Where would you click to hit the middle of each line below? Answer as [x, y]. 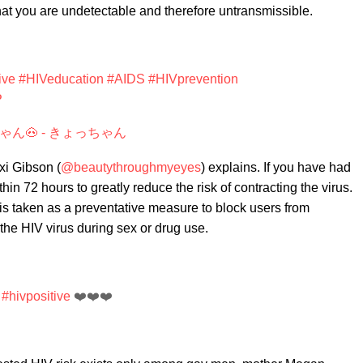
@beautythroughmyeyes [131, 167]
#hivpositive [36, 296]
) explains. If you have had [276, 167]
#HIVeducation [61, 79]
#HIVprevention [193, 79]
